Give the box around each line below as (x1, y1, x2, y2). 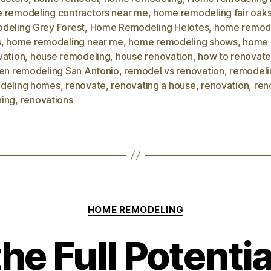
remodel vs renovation (124, 64, 224, 77)
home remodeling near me (6, 35, 123, 48)
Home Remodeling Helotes (90, 21, 209, 33)
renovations (20, 93, 73, 106)
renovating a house (111, 79, 196, 91)
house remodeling (30, 50, 111, 62)
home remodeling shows (128, 35, 238, 48)
